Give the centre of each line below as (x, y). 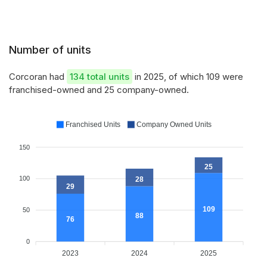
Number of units (50, 50)
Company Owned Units (174, 125)
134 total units (100, 77)
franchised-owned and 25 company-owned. (99, 90)
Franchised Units (93, 125)
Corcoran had (38, 77)
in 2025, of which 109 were (188, 77)
